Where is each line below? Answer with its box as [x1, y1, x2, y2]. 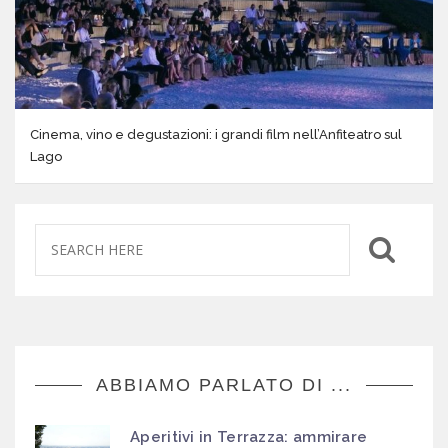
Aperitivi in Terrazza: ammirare [130, 427, 368, 446]
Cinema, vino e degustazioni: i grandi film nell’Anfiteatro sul [30, 126, 402, 142]
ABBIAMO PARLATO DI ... [96, 374, 352, 395]
